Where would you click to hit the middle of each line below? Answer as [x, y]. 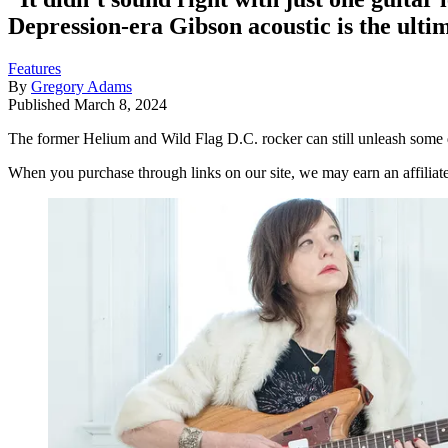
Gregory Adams [81, 86]
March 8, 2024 [120, 104]
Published [41, 104]
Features [34, 68]
